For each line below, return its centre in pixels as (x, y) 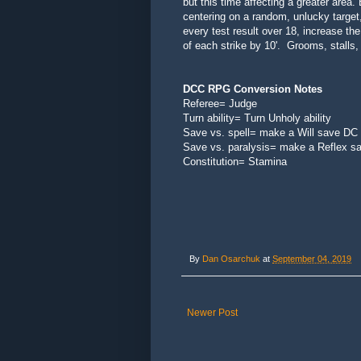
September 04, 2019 (312, 259)
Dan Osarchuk (231, 259)
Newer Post (212, 313)
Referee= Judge (220, 104)
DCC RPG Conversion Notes (253, 89)
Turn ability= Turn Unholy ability (257, 118)
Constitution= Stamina (235, 162)
